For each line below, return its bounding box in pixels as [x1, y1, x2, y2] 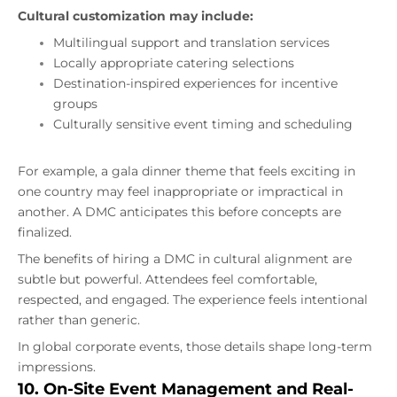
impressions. [18, 359, 96, 376]
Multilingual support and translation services [53, 35, 330, 51]
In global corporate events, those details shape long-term [18, 339, 372, 355]
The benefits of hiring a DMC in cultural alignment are [18, 251, 352, 268]
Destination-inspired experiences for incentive [53, 75, 338, 92]
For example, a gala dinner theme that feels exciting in [18, 163, 355, 180]
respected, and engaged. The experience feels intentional [18, 292, 368, 308]
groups [53, 96, 97, 113]
